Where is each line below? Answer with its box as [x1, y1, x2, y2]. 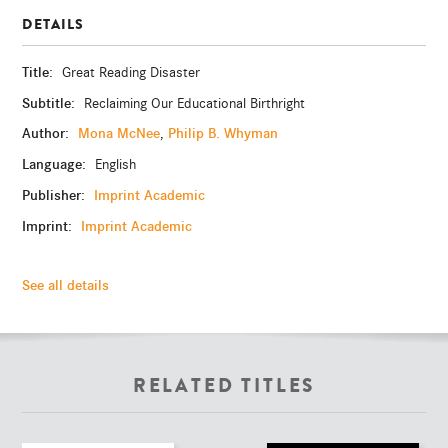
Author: [22, 124, 74, 143]
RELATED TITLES [132, 372, 316, 401]
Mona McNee [78, 124, 161, 143]
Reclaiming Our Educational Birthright [84, 94, 306, 112]
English [95, 156, 137, 174]
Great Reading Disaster [62, 63, 201, 81]
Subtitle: [22, 93, 80, 112]
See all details [22, 276, 110, 295]
